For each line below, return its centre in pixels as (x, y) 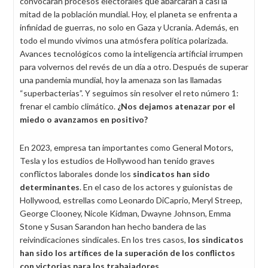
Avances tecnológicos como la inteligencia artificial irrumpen (131, 54)
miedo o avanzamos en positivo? (84, 119)
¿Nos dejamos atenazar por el (176, 106)
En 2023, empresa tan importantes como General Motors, (127, 147)
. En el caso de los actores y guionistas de (156, 187)
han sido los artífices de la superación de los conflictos (127, 253)
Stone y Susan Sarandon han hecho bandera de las (113, 226)
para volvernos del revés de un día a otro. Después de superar (134, 67)
